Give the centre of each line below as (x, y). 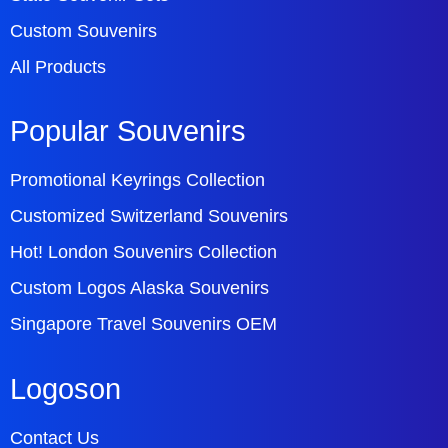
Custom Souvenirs (83, 30)
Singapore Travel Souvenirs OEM (143, 324)
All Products (58, 66)
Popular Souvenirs (128, 131)
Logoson (65, 389)
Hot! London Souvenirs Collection (143, 252)
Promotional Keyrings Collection (137, 180)
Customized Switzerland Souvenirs (149, 216)
